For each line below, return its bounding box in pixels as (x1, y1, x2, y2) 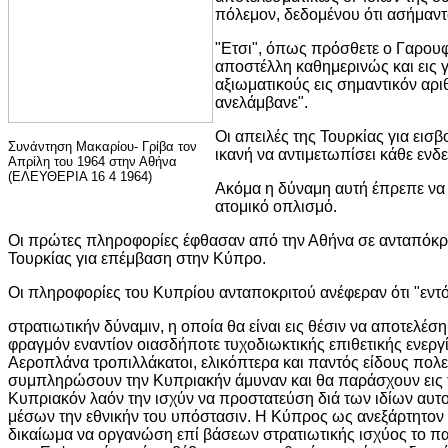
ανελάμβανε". (215, 93, 308, 111)
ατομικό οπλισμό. (215, 197, 337, 215)
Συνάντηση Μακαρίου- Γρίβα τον (8, 138, 197, 154)
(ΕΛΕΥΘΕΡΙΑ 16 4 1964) (8, 168, 152, 184)
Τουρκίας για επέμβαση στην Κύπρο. (8, 249, 266, 267)
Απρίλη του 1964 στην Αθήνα (8, 153, 177, 169)
